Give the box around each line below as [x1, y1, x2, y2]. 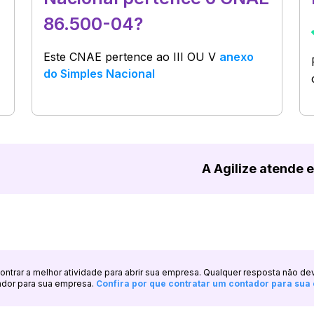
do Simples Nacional [43, 67, 156, 81]
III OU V [173, 50, 217, 64]
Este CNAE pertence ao [43, 50, 174, 64]
